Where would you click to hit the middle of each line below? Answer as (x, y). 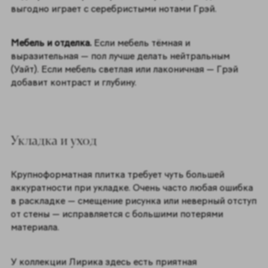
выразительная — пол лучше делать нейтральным (120, 56)
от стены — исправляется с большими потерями (117, 214)
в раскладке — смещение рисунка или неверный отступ (133, 201)
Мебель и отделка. (52, 43)
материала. (37, 227)
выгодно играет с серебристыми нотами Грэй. (115, 8)
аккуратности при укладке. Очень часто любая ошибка (132, 188)
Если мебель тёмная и (142, 43)
